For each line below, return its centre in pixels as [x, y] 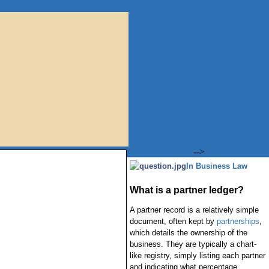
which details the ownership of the [188, 233]
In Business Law [216, 166]
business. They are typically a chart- [193, 244]
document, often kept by [173, 221]
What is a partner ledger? [186, 190]
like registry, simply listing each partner [197, 255]
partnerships [238, 221]
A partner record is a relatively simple [194, 210]
